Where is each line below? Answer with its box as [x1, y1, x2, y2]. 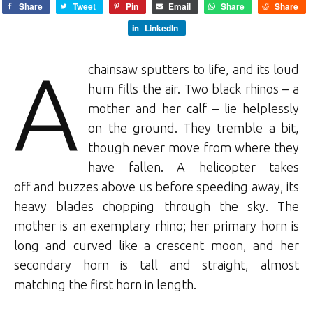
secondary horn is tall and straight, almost [14, 257, 299, 272]
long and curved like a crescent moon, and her [14, 238, 299, 252]
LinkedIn [144, 21, 178, 34]
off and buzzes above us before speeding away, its [14, 179, 299, 194]
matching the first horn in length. [14, 277, 196, 291]
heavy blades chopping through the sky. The [14, 198, 299, 213]
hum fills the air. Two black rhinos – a [88, 81, 299, 96]
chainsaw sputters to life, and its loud [88, 61, 299, 76]
